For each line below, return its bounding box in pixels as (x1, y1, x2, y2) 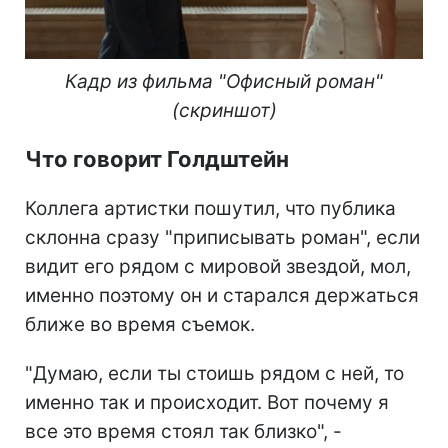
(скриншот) (171, 98, 277, 122)
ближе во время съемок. (25, 312, 255, 336)
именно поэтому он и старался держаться (25, 283, 419, 307)
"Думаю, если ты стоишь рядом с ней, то (25, 361, 404, 385)
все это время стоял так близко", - (25, 419, 342, 443)
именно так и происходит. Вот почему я (25, 390, 389, 414)
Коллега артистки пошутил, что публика (25, 196, 396, 220)
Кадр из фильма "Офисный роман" (65, 69, 383, 93)
